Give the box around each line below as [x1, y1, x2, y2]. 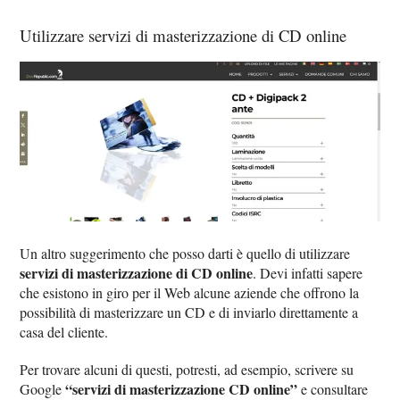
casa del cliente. [20, 321, 109, 341]
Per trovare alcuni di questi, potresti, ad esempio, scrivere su [20, 359, 354, 379]
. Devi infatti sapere [253, 262, 363, 282]
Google [20, 379, 66, 398]
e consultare [297, 379, 369, 398]
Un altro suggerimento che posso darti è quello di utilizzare [20, 243, 351, 262]
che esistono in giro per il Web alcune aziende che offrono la [20, 282, 360, 302]
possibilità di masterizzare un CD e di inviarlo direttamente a [20, 302, 359, 321]
